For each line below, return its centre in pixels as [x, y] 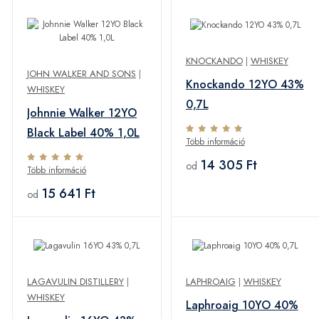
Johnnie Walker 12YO [82, 113]
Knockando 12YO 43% [245, 84]
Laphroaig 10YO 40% [242, 305]
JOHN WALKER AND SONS [82, 73]
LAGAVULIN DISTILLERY [75, 281]
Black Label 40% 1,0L [83, 132]
